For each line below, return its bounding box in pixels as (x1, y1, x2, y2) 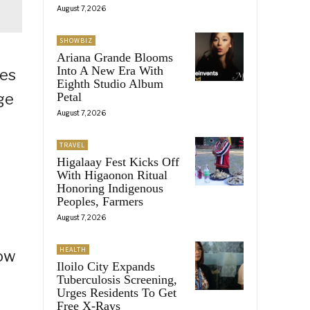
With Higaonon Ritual (57, 167, 167, 182)
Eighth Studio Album (57, 76, 163, 91)
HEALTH (60, 244, 86, 254)
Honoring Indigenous (57, 181, 163, 195)
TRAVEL (60, 140, 85, 149)
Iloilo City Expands (57, 259, 155, 273)
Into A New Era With (57, 63, 163, 77)
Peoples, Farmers (57, 194, 143, 208)
